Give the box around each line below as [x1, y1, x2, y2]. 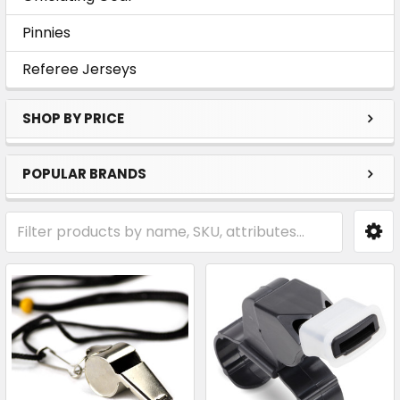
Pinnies [22, 22, 71, 43]
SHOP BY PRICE [22, 109, 124, 128]
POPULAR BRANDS [22, 164, 146, 183]
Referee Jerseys [22, 59, 137, 79]
